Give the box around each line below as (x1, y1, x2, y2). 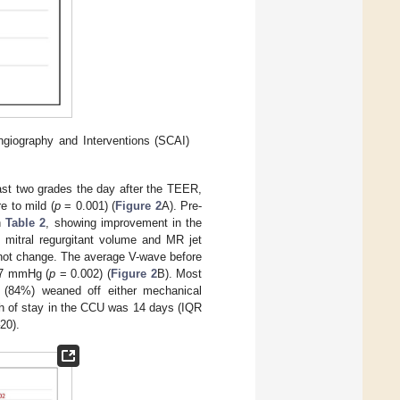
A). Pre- (161, 198, 203, 212)
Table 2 (5, 215, 46, 229)
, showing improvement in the (46, 215, 203, 229)
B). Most (156, 266, 203, 280)
